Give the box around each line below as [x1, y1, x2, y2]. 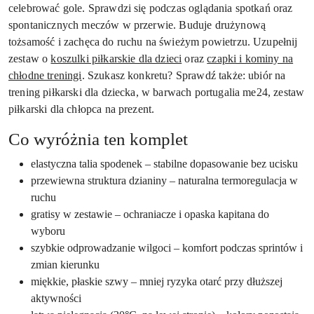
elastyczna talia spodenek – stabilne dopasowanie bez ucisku [31, 157, 298, 170]
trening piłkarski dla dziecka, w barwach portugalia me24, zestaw [8, 86, 305, 98]
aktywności [31, 292, 81, 304]
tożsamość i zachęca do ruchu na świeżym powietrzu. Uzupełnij [8, 35, 298, 48]
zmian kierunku [31, 258, 100, 271]
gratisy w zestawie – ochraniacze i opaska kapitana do [31, 207, 269, 220]
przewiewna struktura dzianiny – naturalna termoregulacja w [31, 174, 298, 186]
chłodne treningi [8, 69, 82, 81]
